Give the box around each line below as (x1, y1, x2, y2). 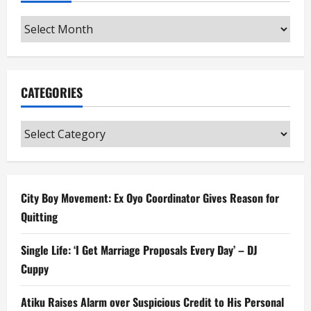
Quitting (21, 208, 58, 226)
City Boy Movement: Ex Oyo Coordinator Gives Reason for (21, 190, 279, 207)
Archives (20, 17, 67, 33)
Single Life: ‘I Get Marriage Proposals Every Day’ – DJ (21, 242, 258, 259)
